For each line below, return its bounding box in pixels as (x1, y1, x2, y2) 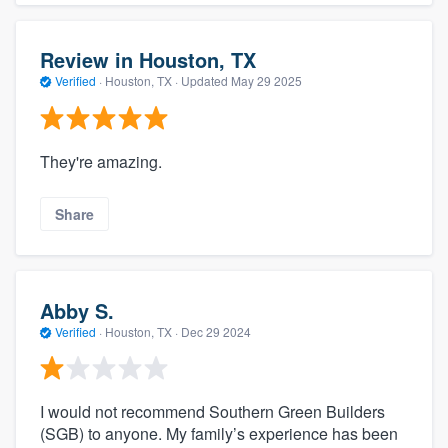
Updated (181, 72, 231, 90)
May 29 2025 (231, 72, 302, 90)
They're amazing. (40, 149, 162, 173)
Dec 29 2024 (181, 322, 251, 340)
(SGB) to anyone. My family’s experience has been (40, 422, 398, 446)
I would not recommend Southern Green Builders (40, 400, 385, 424)
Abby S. (40, 295, 114, 325)
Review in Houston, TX (40, 45, 256, 75)
